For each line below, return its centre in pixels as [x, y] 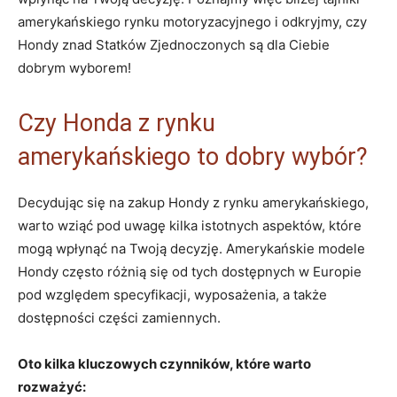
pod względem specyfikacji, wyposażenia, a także [172, 294]
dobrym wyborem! [74, 67]
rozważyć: [52, 386]
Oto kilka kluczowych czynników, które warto [164, 363]
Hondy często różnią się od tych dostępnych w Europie [190, 271]
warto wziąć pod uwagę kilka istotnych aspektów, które [190, 225]
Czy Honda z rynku [117, 123]
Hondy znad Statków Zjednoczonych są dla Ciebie [174, 44]
